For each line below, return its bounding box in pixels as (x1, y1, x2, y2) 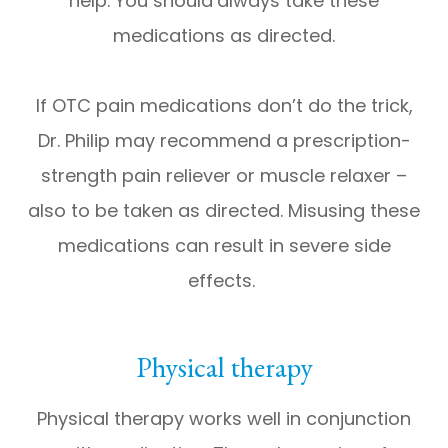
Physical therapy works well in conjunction (37, 405, 411, 431)
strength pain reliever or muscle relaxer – (41, 162, 407, 188)
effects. (188, 267, 260, 293)
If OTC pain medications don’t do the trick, (35, 92, 413, 118)
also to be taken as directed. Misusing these (28, 197, 420, 223)
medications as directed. (113, 22, 335, 48)
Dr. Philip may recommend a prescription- (37, 127, 411, 153)
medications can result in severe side (57, 232, 391, 258)
